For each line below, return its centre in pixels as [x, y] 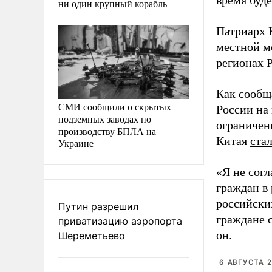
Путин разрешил [98, 206]
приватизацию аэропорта [120, 221]
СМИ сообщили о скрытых [115, 106]
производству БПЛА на [107, 131]
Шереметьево [92, 235]
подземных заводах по [105, 118]
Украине [76, 143]
